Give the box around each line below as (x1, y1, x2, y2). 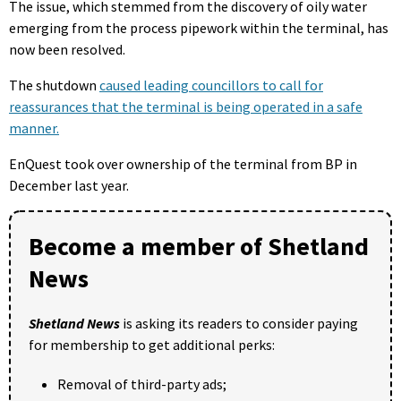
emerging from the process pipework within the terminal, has (9, 19, 388, 38)
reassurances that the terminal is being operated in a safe (9, 98, 363, 116)
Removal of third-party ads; (57, 375, 226, 394)
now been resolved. (9, 40, 125, 59)
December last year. (9, 176, 129, 195)
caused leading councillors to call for (99, 76, 323, 95)
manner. (9, 119, 59, 138)
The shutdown (9, 76, 99, 95)
